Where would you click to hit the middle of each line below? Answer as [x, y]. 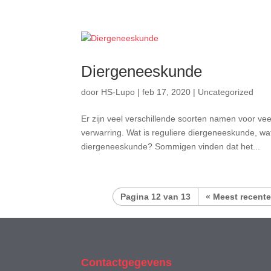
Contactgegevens [127, 262]
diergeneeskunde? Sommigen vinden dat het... [171, 146]
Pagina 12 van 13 [155, 197]
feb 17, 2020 [167, 92]
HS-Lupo [118, 92]
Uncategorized [226, 92]
